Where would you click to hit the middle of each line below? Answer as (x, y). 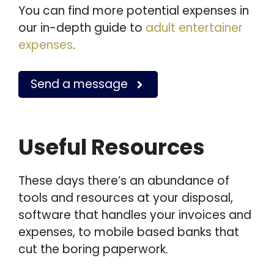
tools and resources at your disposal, (126, 198)
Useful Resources (112, 147)
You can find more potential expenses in (134, 10)
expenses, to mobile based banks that (129, 232)
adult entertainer (194, 28)
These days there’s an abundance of (124, 181)
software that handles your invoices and (135, 215)
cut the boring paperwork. (93, 249)
